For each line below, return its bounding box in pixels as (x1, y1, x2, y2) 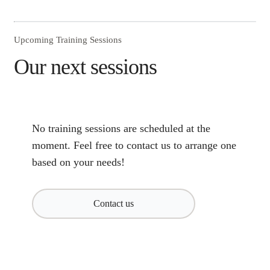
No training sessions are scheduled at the (32, 122, 210, 134)
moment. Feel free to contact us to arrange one (32, 139, 236, 151)
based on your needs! (32, 156, 125, 168)
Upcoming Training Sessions (14, 35, 122, 45)
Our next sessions (14, 55, 157, 79)
